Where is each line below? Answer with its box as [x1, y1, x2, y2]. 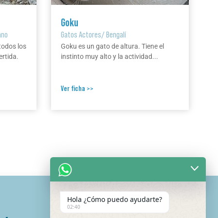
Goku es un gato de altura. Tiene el [60, 42, 164, 51]
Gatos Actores [60, 30, 101, 40]
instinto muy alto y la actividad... [60, 53, 158, 61]
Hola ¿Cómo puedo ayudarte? [67, 195, 162, 204]
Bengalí [106, 30, 126, 40]
